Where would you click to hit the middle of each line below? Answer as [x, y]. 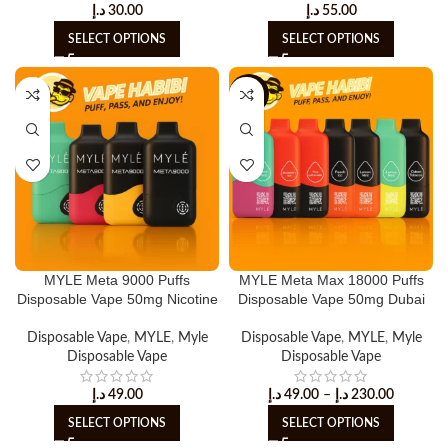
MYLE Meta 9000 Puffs [117, 280]
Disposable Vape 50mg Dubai [331, 299]
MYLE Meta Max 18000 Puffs [331, 280]
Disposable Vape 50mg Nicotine [117, 299]
